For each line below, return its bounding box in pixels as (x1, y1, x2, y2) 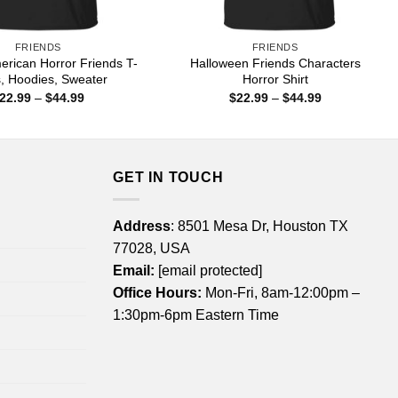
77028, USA (113, 240, 190, 256)
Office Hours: (113, 284, 202, 300)
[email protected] (158, 262, 262, 278)
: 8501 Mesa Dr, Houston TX (171, 218, 348, 234)
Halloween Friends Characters (189, 56, 361, 71)
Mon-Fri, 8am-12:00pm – (202, 284, 360, 300)
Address (113, 218, 171, 234)
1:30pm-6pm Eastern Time (113, 306, 279, 322)
